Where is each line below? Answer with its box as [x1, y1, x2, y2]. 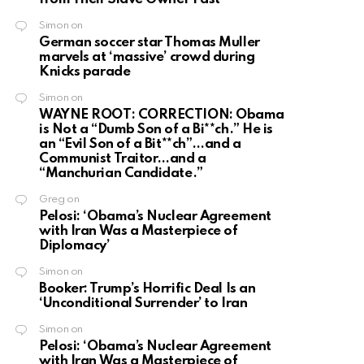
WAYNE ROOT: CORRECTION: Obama [39, 108, 284, 123]
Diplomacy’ [39, 239, 110, 253]
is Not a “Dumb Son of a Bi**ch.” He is [39, 123, 273, 137]
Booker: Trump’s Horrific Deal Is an [39, 282, 256, 297]
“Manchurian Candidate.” [39, 167, 203, 181]
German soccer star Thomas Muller [39, 36, 260, 50]
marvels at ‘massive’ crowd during [39, 50, 255, 65]
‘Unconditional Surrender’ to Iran [39, 297, 248, 311]
